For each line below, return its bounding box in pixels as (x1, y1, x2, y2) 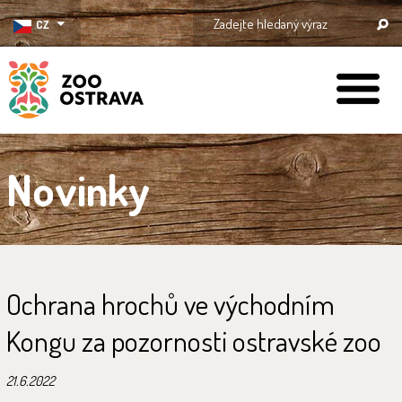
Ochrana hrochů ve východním (6, 285, 335, 322)
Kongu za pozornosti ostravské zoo (6, 322, 381, 359)
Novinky (6, 162, 150, 216)
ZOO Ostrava (9, 124, 82, 141)
